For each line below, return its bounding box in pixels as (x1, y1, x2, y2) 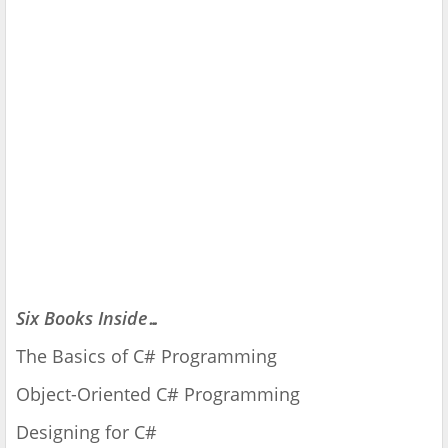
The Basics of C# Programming (16, 344, 277, 369)
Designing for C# (16, 420, 157, 445)
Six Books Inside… (16, 306, 161, 331)
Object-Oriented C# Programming (16, 382, 300, 407)
